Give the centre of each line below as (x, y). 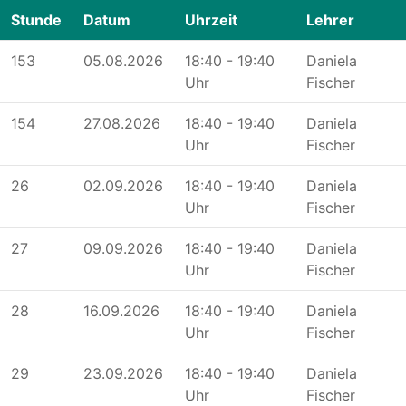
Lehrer (330, 20)
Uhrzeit (211, 20)
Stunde (36, 20)
